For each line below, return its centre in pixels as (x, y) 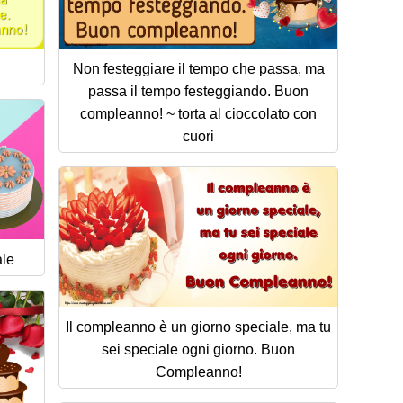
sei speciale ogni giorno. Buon (198, 349)
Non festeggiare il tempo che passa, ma (198, 68)
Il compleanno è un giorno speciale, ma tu (198, 327)
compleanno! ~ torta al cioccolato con (198, 113)
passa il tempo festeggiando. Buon (198, 91)
